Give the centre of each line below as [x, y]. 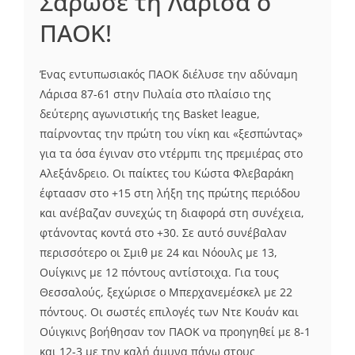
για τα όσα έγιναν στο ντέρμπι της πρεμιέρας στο [171, 154]
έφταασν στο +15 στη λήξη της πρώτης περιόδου [170, 193]
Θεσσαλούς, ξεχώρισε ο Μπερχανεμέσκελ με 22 [166, 292]
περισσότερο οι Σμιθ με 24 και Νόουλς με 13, [158, 253]
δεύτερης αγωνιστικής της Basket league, [150, 114]
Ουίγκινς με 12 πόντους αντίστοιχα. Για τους [159, 273]
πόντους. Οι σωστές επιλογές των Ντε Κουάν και [169, 312]
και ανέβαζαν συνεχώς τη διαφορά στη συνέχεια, [172, 213]
